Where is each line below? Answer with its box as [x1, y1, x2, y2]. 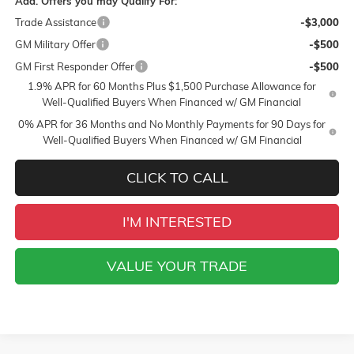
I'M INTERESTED [122, 212, 232, 231]
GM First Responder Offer [14, 59, 134, 73]
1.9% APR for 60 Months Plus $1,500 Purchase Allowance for [27, 79, 316, 92]
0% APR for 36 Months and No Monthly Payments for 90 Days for [18, 117, 326, 130]
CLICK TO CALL [126, 168, 228, 186]
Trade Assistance [14, 15, 96, 28]
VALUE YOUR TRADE [107, 256, 247, 275]
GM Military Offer [14, 37, 96, 51]
